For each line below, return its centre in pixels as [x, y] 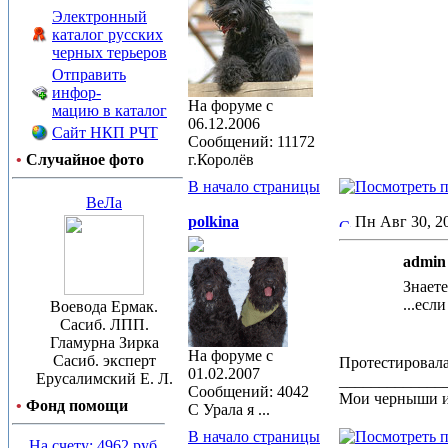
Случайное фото [85, 159]
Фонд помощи [77, 405]
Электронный [99, 16]
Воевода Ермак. [104, 306]
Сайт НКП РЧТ [105, 132]
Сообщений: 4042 [248, 391]
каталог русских [107, 34]
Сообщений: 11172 [251, 141]
